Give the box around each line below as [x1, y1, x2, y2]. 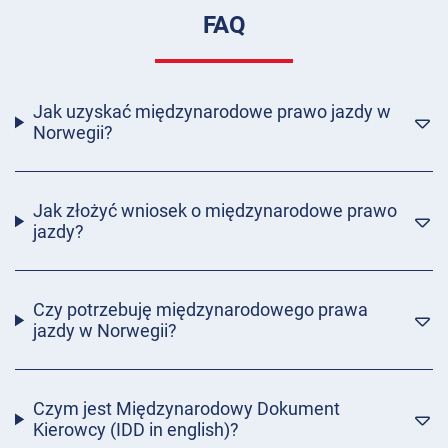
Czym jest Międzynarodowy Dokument [32, 398, 340, 420]
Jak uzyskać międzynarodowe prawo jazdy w [32, 101, 391, 123]
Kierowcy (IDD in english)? [32, 419, 239, 441]
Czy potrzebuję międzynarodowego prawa [32, 299, 368, 321]
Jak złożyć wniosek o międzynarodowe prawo [32, 200, 397, 222]
